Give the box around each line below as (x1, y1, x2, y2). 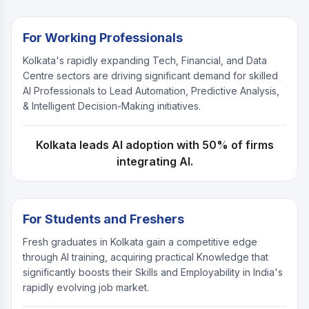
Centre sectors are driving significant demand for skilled (23, 70, 278, 82)
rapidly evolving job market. (23, 281, 149, 294)
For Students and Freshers (23, 212, 184, 227)
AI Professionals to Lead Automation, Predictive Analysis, (23, 85, 279, 97)
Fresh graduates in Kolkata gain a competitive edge (23, 236, 257, 248)
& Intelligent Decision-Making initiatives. (23, 100, 201, 112)
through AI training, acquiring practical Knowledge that (23, 251, 268, 263)
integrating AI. (116, 154, 193, 169)
